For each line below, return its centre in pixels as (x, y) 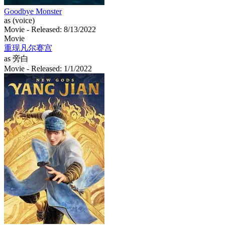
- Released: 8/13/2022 (61, 29)
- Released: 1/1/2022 (59, 68)
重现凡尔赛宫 (28, 48)
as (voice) (19, 20)
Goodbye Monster (33, 11)
